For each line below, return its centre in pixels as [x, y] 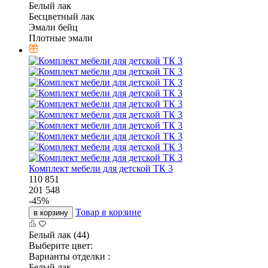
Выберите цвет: [61, 245]
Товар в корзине [108, 212]
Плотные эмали [61, 38]
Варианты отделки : [69, 256]
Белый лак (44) [59, 234]
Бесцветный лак [62, 16]
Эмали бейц [53, 27]
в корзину [51, 212]
